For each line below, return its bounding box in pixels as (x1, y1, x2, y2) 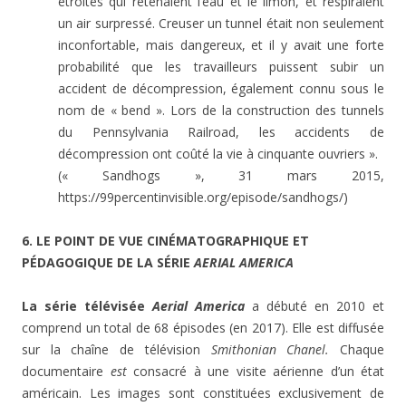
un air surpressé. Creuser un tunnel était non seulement (58, 14, 384, 33)
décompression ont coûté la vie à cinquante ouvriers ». (58, 145, 378, 163)
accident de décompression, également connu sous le (58, 80, 384, 98)
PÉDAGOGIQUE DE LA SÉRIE (22, 254, 194, 272)
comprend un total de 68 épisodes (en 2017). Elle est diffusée (22, 319, 384, 337)
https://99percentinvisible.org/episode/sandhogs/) (58, 188, 348, 207)
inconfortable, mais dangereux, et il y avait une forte (58, 36, 384, 54)
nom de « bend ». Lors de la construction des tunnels (58, 101, 384, 120)
